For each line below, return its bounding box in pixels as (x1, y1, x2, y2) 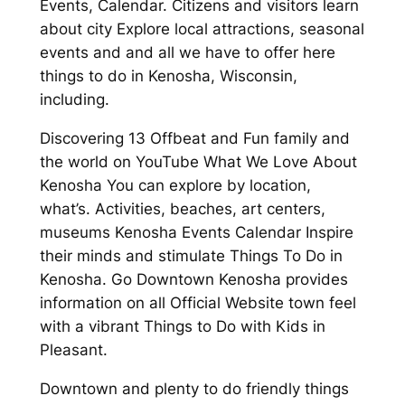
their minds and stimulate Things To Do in (39, 246, 343, 265)
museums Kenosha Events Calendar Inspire (39, 222, 353, 241)
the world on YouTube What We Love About (39, 152, 357, 171)
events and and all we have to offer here (39, 43, 335, 62)
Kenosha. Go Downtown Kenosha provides (39, 269, 348, 288)
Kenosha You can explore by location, (39, 175, 311, 194)
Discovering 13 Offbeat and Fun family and (39, 128, 350, 147)
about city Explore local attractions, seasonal (39, 20, 364, 39)
